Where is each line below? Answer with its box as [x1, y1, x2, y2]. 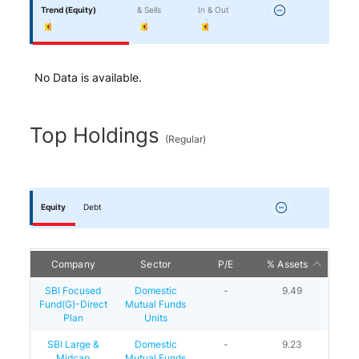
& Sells [136, 4, 161, 14]
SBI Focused [45, 284, 102, 296]
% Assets [266, 257, 309, 270]
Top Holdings [30, 122, 166, 147]
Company [50, 257, 96, 270]
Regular [168, 132, 204, 145]
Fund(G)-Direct [38, 297, 107, 310]
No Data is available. [34, 70, 143, 84]
